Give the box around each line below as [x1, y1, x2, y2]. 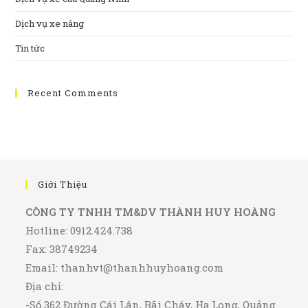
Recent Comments [27, 87, 119, 100]
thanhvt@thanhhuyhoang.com [60, 261, 224, 275]
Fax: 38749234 [25, 242, 98, 256]
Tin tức [15, 42, 45, 55]
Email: [25, 261, 61, 275]
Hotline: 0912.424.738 [25, 223, 133, 238]
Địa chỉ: [25, 279, 64, 294]
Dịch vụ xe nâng [15, 17, 85, 30]
